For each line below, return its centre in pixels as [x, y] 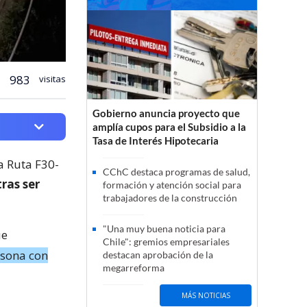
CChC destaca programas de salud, [176, 172]
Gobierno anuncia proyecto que [166, 113]
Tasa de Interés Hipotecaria [156, 141]
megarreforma [134, 268]
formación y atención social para [172, 185]
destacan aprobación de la [158, 255]
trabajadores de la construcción [170, 198]
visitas [51, 78]
